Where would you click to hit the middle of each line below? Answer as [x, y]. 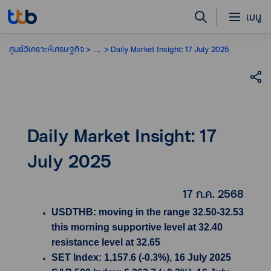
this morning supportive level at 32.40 [137, 227]
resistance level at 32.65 [106, 242]
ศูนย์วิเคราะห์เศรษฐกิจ [47, 49]
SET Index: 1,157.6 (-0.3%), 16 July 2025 [141, 257]
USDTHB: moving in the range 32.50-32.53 [148, 212]
